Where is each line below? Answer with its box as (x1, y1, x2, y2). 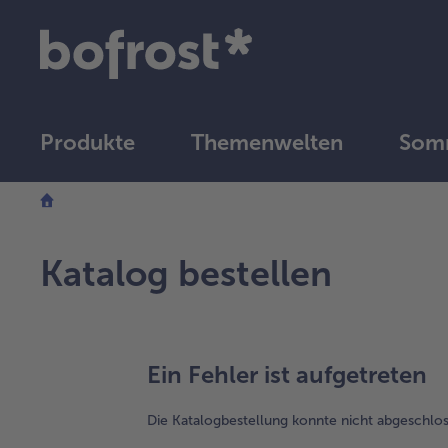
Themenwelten (191, 128, 343, 156)
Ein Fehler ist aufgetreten (147, 359, 427, 389)
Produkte (40, 128, 135, 156)
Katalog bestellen (40, 251, 332, 295)
